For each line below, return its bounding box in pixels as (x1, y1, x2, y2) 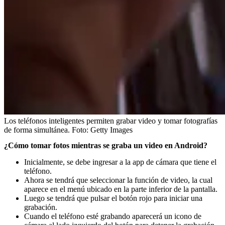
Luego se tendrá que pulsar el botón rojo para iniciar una (24, 193, 202, 202)
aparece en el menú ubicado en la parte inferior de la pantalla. (24, 184, 217, 193)
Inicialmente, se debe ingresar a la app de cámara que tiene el (24, 157, 216, 166)
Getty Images (90, 125, 133, 134)
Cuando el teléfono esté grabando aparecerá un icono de (24, 211, 201, 220)
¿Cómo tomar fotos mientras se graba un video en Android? (4, 141, 207, 150)
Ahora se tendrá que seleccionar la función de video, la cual (24, 175, 212, 184)
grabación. (24, 202, 57, 211)
